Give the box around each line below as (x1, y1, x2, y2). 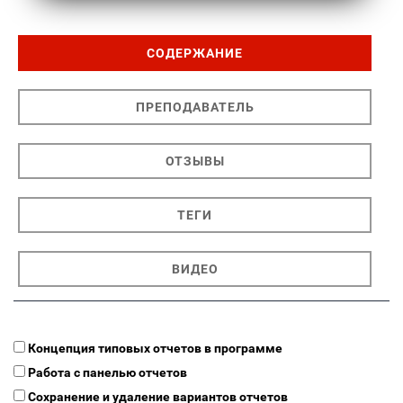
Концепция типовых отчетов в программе (28, 341, 282, 356)
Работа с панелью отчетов (28, 365, 187, 381)
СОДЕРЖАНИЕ (147, 46, 243, 61)
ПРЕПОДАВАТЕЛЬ (135, 100, 255, 115)
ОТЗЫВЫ (165, 154, 225, 169)
